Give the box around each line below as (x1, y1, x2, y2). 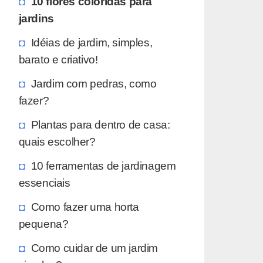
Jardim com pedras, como (31, 76, 157, 90)
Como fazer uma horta (31, 200, 139, 213)
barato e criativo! (18, 52, 98, 66)
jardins (18, 11, 54, 25)
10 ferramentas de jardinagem (31, 159, 176, 172)
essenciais (18, 176, 70, 189)
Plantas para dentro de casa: (31, 117, 170, 131)
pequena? (18, 217, 69, 230)
